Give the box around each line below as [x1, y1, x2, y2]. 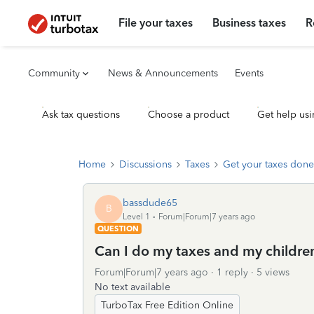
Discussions [119, 158, 172, 170]
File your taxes [118, 16, 193, 29]
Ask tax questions [42, 109, 120, 121]
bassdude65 [123, 196, 177, 209]
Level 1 [123, 211, 150, 221]
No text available [95, 281, 170, 293]
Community [28, 67, 80, 79]
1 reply [217, 266, 248, 278]
